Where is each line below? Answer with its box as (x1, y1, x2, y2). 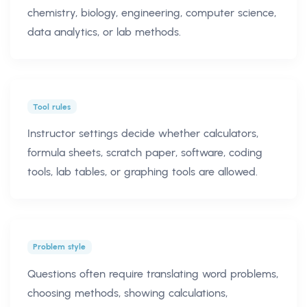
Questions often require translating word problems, (27, 267, 278, 281)
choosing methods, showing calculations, (27, 286, 228, 300)
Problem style (33, 242, 86, 252)
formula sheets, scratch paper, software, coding (27, 146, 262, 160)
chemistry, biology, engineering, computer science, (27, 5, 276, 19)
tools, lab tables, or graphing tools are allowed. (27, 165, 258, 179)
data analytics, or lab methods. (27, 25, 181, 38)
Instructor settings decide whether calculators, (27, 127, 258, 140)
